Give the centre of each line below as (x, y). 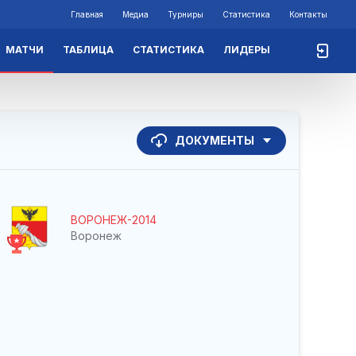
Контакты (308, 14)
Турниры (186, 14)
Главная (87, 14)
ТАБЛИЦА (88, 50)
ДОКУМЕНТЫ (215, 140)
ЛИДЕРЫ (247, 50)
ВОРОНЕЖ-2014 (114, 219)
